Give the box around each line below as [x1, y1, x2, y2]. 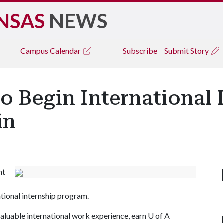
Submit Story [164, 46, 210, 55]
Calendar [50, 46, 82, 55]
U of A [148, 211, 170, 220]
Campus [20, 46, 50, 55]
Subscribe [123, 46, 157, 55]
